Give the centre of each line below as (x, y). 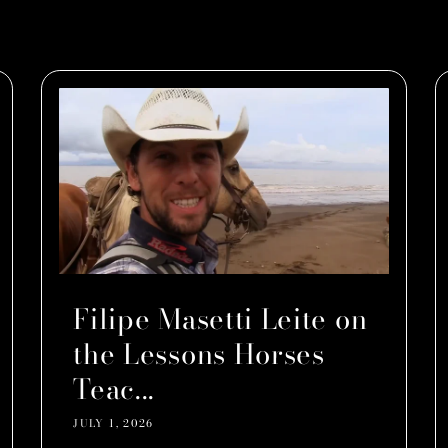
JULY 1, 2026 (113, 423)
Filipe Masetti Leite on (220, 319)
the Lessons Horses (199, 354)
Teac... (114, 389)
